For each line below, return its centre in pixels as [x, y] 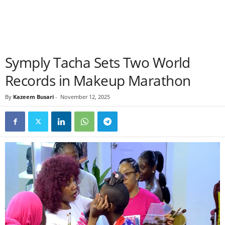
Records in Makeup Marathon [98, 80]
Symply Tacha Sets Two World [98, 62]
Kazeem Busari [33, 97]
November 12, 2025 [85, 97]
